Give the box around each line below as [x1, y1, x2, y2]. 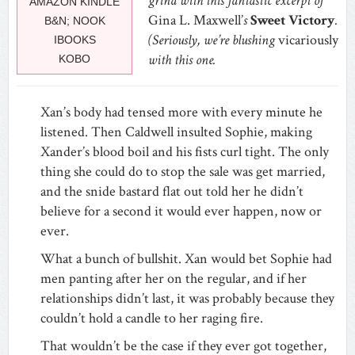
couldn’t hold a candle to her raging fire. [40, 308, 263, 327]
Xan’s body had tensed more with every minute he [40, 102, 323, 121]
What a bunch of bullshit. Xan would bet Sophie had [40, 249, 332, 268]
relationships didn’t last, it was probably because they [40, 288, 334, 307]
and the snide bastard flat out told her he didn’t [40, 181, 303, 200]
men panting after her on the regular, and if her [40, 269, 307, 288]
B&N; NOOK [44, 13, 105, 27]
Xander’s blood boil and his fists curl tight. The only [40, 142, 329, 161]
